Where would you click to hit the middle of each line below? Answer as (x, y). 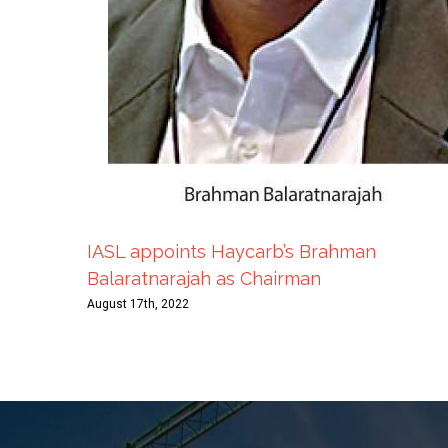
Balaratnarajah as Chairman (204, 278)
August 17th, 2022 (138, 303)
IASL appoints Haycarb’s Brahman (231, 251)
